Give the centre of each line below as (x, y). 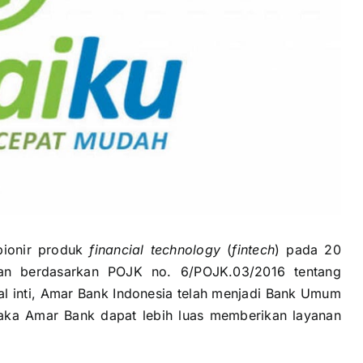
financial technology (152, 250)
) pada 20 (308, 250)
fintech (254, 250)
